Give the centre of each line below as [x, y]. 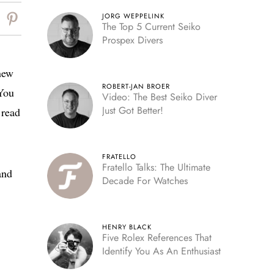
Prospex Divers [132, 40]
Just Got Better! [132, 110]
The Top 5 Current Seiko [151, 27]
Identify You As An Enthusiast [161, 251]
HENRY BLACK [127, 227]
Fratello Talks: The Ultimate [156, 167]
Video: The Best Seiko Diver [159, 97]
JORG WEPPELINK [133, 16]
